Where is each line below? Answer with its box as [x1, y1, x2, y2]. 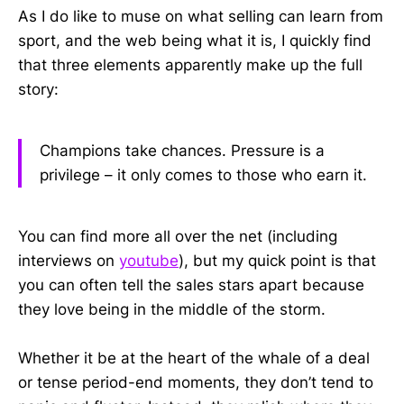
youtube [119, 251, 179, 270]
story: [18, 80, 59, 99]
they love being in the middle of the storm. [18, 299, 326, 318]
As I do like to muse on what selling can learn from [18, 7, 383, 26]
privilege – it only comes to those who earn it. [40, 165, 367, 184]
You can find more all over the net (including [18, 226, 337, 245]
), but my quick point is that [179, 251, 376, 270]
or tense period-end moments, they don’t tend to [18, 372, 373, 391]
